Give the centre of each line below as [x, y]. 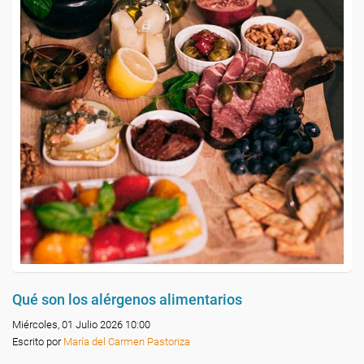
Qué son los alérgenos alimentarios [127, 299]
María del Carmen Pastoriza [127, 342]
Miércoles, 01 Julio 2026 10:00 [81, 325]
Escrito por [38, 342]
